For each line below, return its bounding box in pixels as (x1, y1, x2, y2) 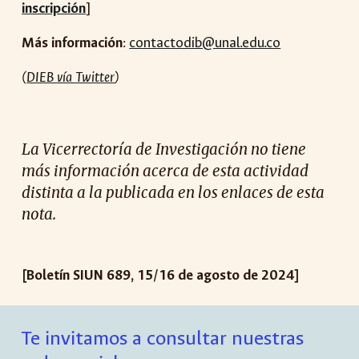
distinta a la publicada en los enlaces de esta (22, 184, 325, 202)
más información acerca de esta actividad (22, 162, 309, 180)
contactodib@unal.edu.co (129, 34, 281, 52)
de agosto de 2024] (175, 266, 301, 284)
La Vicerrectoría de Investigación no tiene (22, 140, 307, 159)
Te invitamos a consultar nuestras (22, 325, 305, 351)
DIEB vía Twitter (26, 68, 115, 87)
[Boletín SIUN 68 (22, 266, 123, 284)
